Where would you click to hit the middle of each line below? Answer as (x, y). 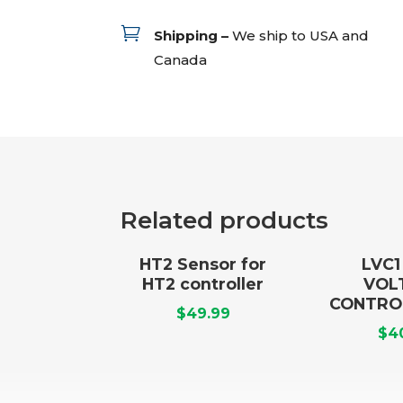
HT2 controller (203, 283)
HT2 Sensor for (203, 264)
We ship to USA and (300, 35)
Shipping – (191, 35)
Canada (180, 59)
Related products (225, 221)
